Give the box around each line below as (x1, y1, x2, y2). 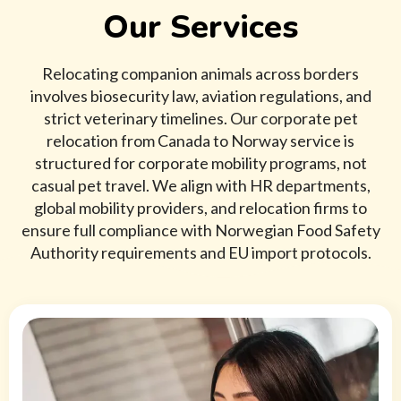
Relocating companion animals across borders (42, 64, 359, 84)
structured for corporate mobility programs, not (34, 153, 367, 174)
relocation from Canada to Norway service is (47, 131, 354, 151)
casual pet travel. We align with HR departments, (30, 175, 371, 196)
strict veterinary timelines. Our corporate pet (43, 108, 358, 129)
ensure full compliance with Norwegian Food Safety (21, 220, 380, 241)
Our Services (103, 5, 298, 50)
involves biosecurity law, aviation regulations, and (30, 86, 371, 107)
